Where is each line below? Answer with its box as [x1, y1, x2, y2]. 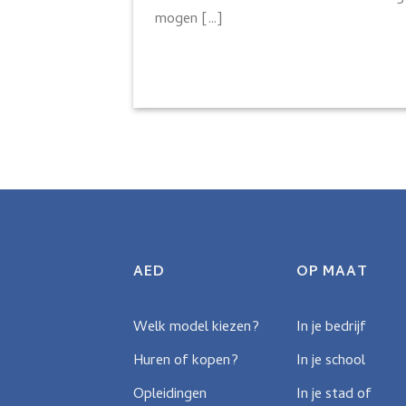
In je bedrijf [296, 315, 366, 340]
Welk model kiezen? [133, 315, 259, 340]
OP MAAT [296, 261, 368, 285]
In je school [296, 349, 365, 373]
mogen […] [155, 8, 222, 33]
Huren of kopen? [133, 349, 238, 373]
